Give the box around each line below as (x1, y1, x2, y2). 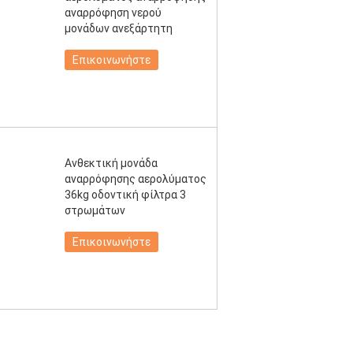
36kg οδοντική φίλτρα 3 (65, 188, 186, 201)
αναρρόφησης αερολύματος (65, 173, 206, 185)
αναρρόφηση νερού (65, 6, 162, 19)
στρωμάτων (65, 204, 125, 217)
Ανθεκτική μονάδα (65, 157, 158, 169)
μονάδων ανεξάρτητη (65, 22, 173, 35)
